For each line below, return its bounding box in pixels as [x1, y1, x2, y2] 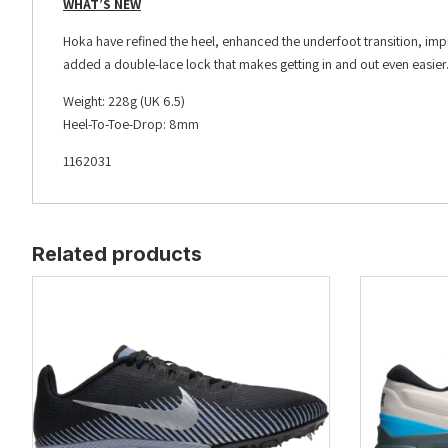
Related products [32, 242, 202, 267]
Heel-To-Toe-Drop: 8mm [63, 115, 199, 134]
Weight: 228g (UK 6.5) [63, 92, 185, 111]
